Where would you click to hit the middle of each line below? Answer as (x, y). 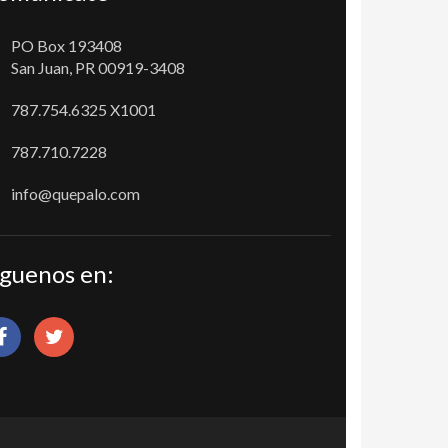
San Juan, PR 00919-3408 (98, 67)
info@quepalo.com (75, 193)
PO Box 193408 (66, 45)
